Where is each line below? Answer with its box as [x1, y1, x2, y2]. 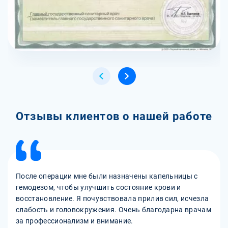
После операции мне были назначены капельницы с [16, 172, 198, 180]
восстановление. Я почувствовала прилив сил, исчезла [16, 194, 209, 203]
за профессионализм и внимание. [16, 216, 133, 225]
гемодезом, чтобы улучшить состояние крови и [16, 183, 181, 191]
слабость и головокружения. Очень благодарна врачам [16, 205, 211, 214]
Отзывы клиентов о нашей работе [16, 109, 212, 123]
